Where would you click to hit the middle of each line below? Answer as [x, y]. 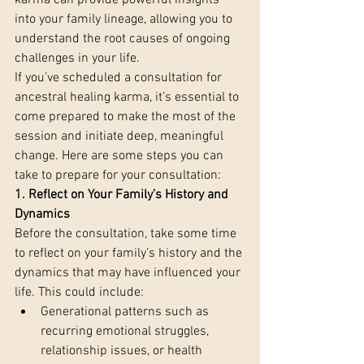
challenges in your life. [77, 59]
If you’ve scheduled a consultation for [120, 78]
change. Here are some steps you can [121, 156]
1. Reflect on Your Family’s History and [123, 195]
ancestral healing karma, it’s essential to [128, 98]
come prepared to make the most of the [127, 117]
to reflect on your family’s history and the [130, 254]
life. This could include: [79, 293]
